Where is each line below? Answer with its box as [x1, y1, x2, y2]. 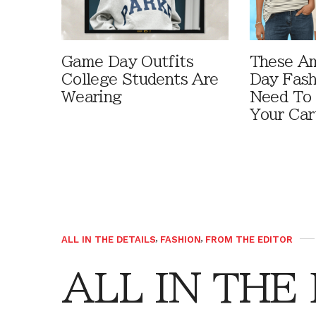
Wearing [61, 89, 122, 104]
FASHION [160, 233, 201, 245]
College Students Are [61, 71, 219, 87]
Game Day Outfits [61, 54, 193, 69]
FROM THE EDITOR [205, 233, 293, 245]
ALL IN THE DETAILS [61, 233, 156, 245]
